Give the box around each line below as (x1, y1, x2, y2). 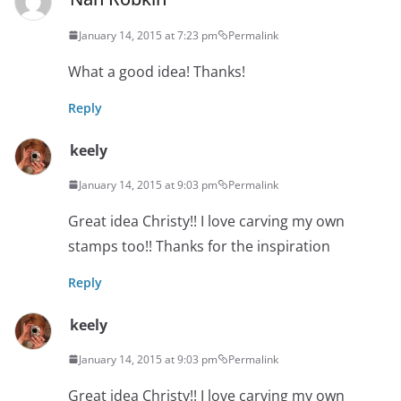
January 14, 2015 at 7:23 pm (79, 27, 218, 43)
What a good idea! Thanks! (68, 61, 245, 81)
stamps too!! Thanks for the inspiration (68, 235, 330, 256)
